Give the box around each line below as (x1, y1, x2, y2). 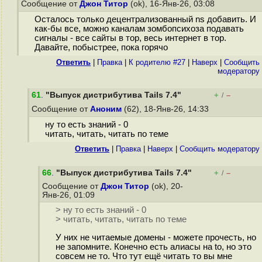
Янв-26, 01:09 (42, 191, 97, 199)
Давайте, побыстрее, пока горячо (34, 43, 168, 53)
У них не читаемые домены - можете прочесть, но (55, 233, 256, 243)
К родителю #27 (129, 58, 185, 67)
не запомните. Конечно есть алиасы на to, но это (55, 242, 251, 252)
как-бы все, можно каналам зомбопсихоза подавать (34, 24, 244, 34)
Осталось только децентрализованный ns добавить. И (34, 15, 256, 25)
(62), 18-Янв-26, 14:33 (122, 105, 211, 113)
